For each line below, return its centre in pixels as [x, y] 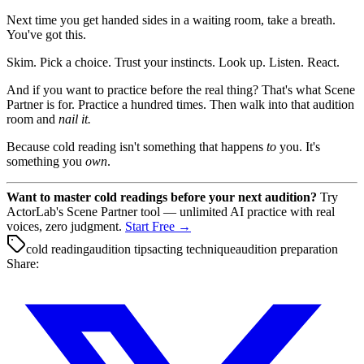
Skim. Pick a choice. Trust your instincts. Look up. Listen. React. [173, 63]
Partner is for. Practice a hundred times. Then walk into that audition [180, 105]
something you [46, 162]
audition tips [121, 249]
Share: [23, 264]
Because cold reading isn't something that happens [136, 147]
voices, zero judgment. [66, 227]
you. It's [298, 147]
